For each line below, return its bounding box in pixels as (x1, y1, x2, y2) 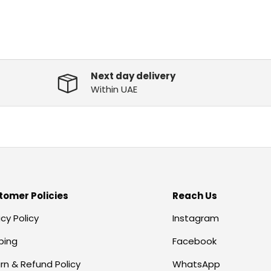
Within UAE (91, 83, 137, 96)
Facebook (172, 234, 217, 247)
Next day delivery (91, 70, 175, 83)
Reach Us (172, 189, 217, 202)
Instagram (172, 211, 219, 224)
